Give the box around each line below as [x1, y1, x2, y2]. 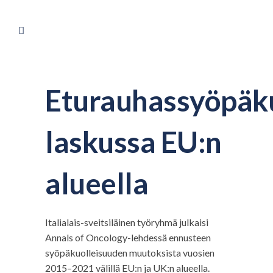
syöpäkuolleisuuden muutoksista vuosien [45, 247, 214, 258]
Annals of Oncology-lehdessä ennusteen [45, 232, 211, 243]
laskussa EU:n [45, 124, 222, 159]
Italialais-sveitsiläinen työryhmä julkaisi [45, 216, 208, 228]
